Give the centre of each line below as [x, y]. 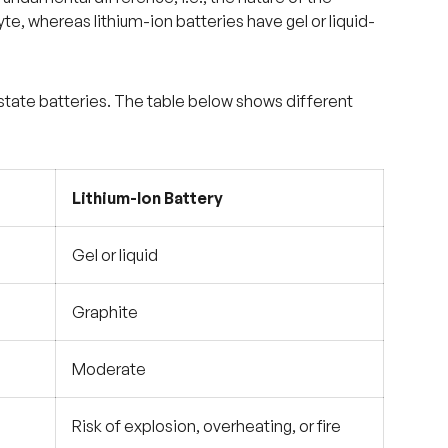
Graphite [105, 311]
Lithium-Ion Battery [147, 197]
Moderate [109, 368]
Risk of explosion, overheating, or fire [206, 425]
